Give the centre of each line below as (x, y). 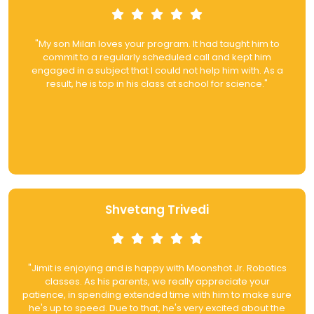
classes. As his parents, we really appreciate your (157, 282)
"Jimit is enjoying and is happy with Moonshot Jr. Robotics (157, 268)
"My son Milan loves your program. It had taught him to (157, 44)
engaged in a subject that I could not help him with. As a (157, 71)
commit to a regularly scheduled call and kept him (157, 57)
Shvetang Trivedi (157, 210)
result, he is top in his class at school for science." (157, 84)
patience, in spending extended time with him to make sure (157, 295)
